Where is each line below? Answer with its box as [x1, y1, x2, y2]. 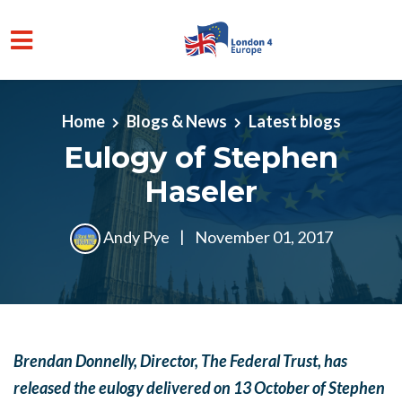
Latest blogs [248, 110, 341, 131]
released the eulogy [13, 378, 146, 398]
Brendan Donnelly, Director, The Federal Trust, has [13, 351, 347, 371]
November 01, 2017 [191, 226, 333, 247]
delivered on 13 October [146, 378, 312, 398]
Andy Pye [100, 226, 172, 247]
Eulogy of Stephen [64, 139, 338, 175]
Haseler [144, 173, 258, 209]
